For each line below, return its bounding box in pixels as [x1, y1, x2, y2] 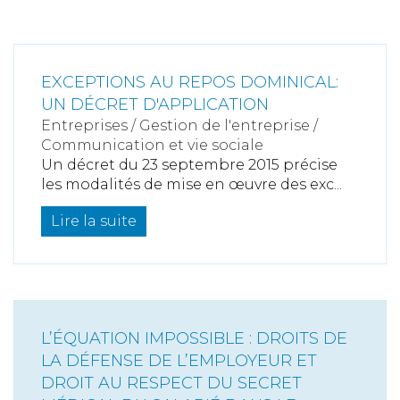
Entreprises [41, 117, 128, 135]
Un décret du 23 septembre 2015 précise [41, 156, 337, 174]
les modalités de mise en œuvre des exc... [41, 176, 342, 194]
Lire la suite [51, 212, 137, 230]
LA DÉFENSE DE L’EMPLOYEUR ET [41, 351, 317, 371]
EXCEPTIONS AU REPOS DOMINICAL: [41, 72, 338, 93]
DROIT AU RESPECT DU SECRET [41, 373, 302, 394]
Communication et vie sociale [41, 137, 263, 154]
